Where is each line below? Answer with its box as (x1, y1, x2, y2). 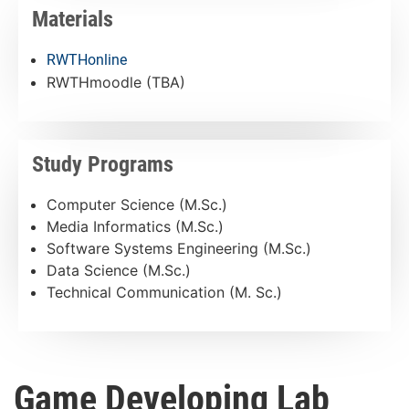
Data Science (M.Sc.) (47, 260, 191, 279)
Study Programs (32, 151, 173, 177)
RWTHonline (47, 50, 127, 68)
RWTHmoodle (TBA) (47, 72, 185, 91)
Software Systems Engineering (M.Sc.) (47, 238, 311, 257)
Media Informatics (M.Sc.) (47, 216, 224, 236)
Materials (32, 5, 113, 32)
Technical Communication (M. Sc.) (47, 282, 282, 301)
